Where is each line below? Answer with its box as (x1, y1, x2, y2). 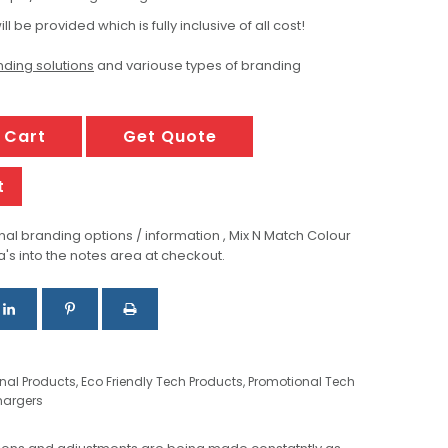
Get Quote (122, 125, 217, 148)
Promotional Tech (248, 372, 355, 390)
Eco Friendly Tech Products (81, 372, 243, 390)
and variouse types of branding (94, 56, 301, 75)
